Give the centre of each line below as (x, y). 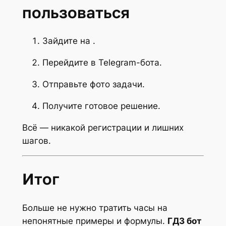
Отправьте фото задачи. (93, 84)
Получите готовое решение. (101, 106)
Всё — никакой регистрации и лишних (103, 127)
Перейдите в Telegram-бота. (102, 63)
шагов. (36, 140)
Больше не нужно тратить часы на (95, 208)
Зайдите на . (69, 41)
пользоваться (76, 12)
